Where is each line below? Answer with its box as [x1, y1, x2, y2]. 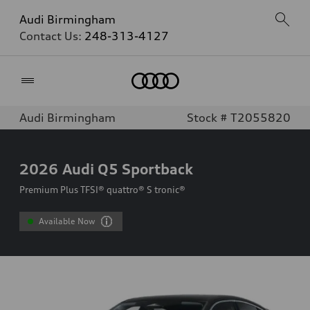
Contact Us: [19, 29, 84, 43]
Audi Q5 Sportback [62, 160, 193, 178]
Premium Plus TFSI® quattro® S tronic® [19, 184, 185, 195]
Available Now [39, 216, 95, 226]
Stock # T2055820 [187, 111, 291, 125]
